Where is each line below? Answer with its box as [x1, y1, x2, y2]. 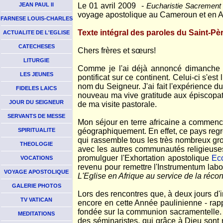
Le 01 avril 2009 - [78, 1, 146, 10]
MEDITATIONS [18, 211, 55, 217]
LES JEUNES [19, 71, 53, 77]
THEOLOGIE [20, 141, 53, 147]
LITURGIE [23, 57, 49, 63]
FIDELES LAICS [16, 85, 57, 91]
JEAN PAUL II [19, 1, 54, 7]
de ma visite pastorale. [78, 100, 157, 109]
